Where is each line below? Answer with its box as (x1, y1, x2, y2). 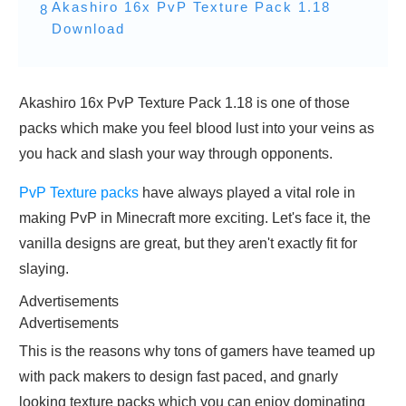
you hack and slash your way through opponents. (19, 146, 333, 162)
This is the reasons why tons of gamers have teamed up (19, 343, 375, 360)
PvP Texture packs (19, 185, 139, 201)
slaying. (19, 261, 69, 277)
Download (52, 21, 125, 37)
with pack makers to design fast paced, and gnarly (19, 369, 338, 385)
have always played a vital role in (139, 185, 355, 201)
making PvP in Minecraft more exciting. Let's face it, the (19, 210, 371, 227)
